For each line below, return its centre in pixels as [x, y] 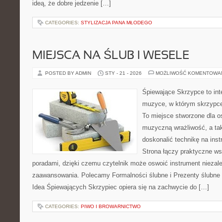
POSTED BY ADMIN [69, 73]
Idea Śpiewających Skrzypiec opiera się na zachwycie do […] [121, 187]
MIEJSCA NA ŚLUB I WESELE [111, 56]
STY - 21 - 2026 [123, 73]
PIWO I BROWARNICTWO [111, 206]
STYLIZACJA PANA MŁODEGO [116, 23]
